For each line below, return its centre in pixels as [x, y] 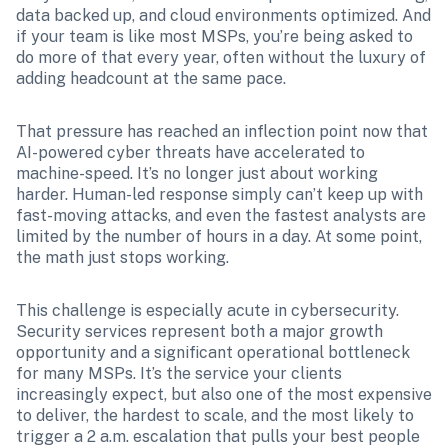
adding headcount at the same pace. [151, 78]
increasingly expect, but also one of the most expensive [224, 394]
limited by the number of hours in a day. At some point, [219, 236]
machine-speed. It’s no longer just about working [197, 173]
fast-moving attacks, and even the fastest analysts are [221, 215]
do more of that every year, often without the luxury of [221, 57]
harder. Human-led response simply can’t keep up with [219, 194]
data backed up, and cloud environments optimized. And [223, 15]
